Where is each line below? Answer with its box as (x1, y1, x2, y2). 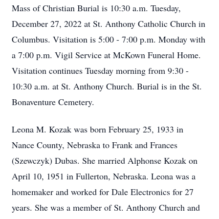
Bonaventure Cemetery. (12, 96, 94, 108)
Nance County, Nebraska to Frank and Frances (12, 139, 177, 151)
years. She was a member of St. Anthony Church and (12, 201, 200, 213)
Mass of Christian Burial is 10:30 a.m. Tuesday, (12, 2, 181, 14)
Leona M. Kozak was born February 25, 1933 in (12, 123, 183, 135)
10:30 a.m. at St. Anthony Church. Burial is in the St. (12, 80, 202, 92)
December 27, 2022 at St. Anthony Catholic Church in (12, 18, 205, 29)
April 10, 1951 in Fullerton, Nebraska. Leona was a (12, 170, 196, 182)
